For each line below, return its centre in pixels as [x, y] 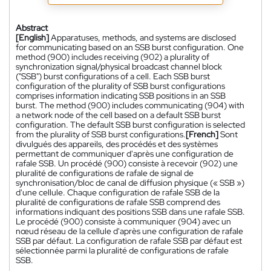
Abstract [32, 28]
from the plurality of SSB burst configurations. [101, 135]
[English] [32, 38]
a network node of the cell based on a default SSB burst [118, 115]
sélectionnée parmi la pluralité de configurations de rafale [122, 251]
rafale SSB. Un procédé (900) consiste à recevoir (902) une [127, 164]
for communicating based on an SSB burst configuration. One [130, 47]
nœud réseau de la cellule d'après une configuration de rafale [129, 231]
